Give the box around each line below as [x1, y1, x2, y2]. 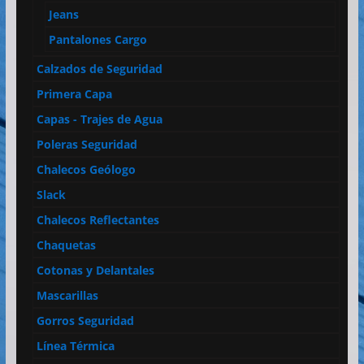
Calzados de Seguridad [36, 60, 162, 76]
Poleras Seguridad [36, 136, 137, 152]
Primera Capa [36, 85, 112, 102]
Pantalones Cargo [48, 31, 147, 47]
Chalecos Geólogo [36, 161, 136, 177]
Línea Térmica [36, 337, 115, 353]
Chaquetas [36, 236, 96, 253]
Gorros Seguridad [36, 312, 134, 328]
